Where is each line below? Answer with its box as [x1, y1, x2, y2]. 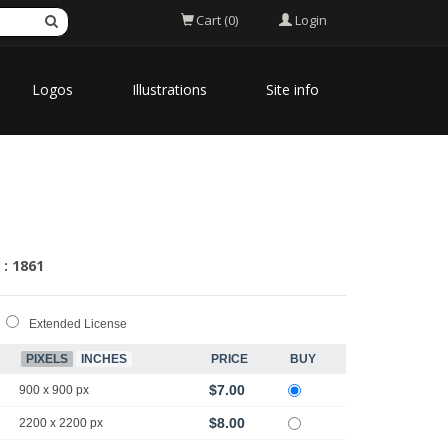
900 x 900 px [19, 383, 89, 397]
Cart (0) [196, 11, 238, 30]
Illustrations [132, 80, 207, 99]
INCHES [81, 352, 127, 366]
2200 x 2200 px [19, 416, 103, 430]
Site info [266, 80, 319, 99]
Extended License [29, 317, 127, 331]
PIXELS [26, 352, 68, 366]
